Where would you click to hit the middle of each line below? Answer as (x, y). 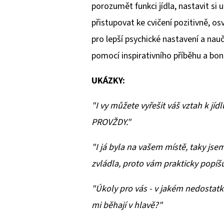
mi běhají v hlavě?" (127, 205)
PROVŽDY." (111, 122)
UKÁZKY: (108, 81)
